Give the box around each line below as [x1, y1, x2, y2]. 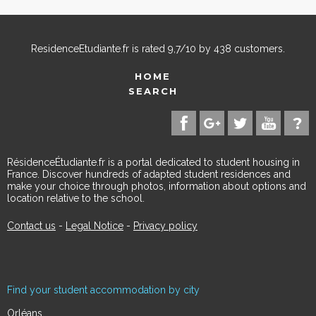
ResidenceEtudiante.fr [31, 43, 129, 55]
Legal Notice [66, 220, 123, 232]
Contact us [7, 220, 56, 232]
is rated [129, 43, 168, 55]
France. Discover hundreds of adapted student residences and [7, 169, 291, 181]
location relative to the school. [7, 193, 145, 205]
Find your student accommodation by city [7, 284, 200, 296]
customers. [231, 43, 285, 55]
